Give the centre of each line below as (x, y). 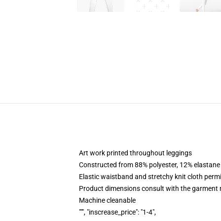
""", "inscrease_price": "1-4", (117, 212)
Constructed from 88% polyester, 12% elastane (149, 165)
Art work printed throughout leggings (135, 153)
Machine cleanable (107, 200)
